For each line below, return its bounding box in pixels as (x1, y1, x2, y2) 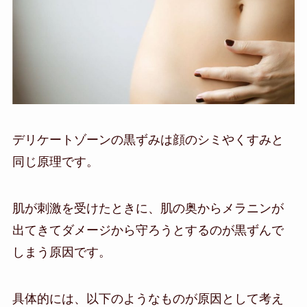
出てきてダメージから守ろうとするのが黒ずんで (12, 223, 284, 238)
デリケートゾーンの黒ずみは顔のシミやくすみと (12, 133, 284, 147)
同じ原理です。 (12, 155, 99, 169)
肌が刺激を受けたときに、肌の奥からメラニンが (12, 201, 284, 216)
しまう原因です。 (12, 245, 111, 260)
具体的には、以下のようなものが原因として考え (12, 291, 284, 306)
